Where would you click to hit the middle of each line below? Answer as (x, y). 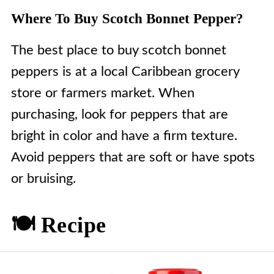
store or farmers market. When (102, 93)
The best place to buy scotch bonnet (118, 50)
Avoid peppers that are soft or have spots (133, 157)
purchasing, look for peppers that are (119, 115)
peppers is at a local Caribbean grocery (125, 72)
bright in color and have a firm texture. (124, 136)
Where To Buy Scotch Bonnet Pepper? (127, 19)
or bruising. (43, 179)
